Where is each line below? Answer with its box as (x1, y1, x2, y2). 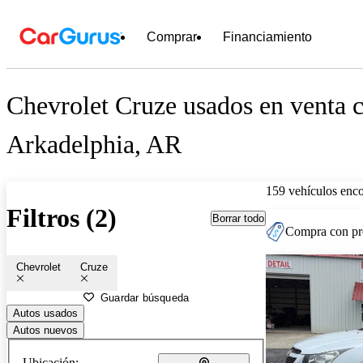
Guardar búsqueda (100, 291, 190, 304)
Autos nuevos (13, 323, 78, 336)
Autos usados (13, 306, 78, 319)
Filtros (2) (6, 203, 117, 233)
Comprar (147, 30, 197, 44)
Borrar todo (212, 211, 264, 224)
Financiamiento (223, 30, 312, 44)
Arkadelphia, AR (6, 130, 181, 160)
